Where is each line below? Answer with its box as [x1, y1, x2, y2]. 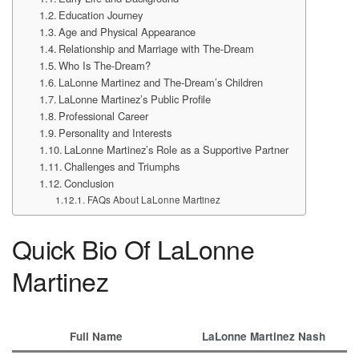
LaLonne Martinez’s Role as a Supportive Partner [64, 141, 289, 157]
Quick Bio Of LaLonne [12, 230, 255, 268]
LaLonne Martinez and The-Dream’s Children [58, 74, 264, 90]
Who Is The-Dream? [58, 57, 151, 73]
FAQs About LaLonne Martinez [87, 192, 220, 206]
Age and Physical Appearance [58, 23, 196, 39]
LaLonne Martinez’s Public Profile [58, 91, 212, 107]
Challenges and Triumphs [64, 158, 180, 174]
